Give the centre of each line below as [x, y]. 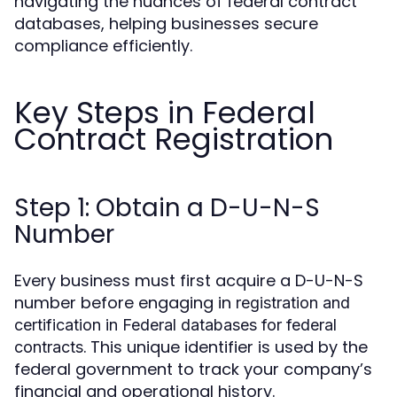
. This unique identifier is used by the [226, 347]
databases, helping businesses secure [166, 23]
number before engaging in [125, 303]
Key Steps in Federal [165, 113]
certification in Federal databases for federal [175, 325]
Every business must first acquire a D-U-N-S [189, 280]
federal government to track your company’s [193, 369]
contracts [49, 347]
